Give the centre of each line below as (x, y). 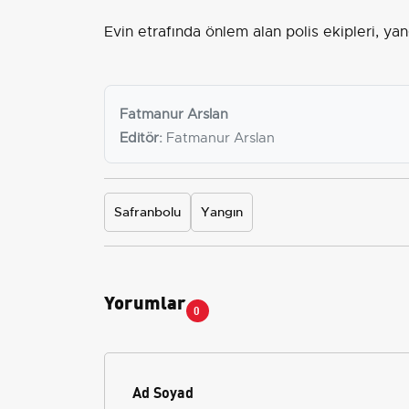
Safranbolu (147, 212)
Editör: (141, 138)
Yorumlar (145, 301)
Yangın (222, 212)
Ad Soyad (163, 392)
